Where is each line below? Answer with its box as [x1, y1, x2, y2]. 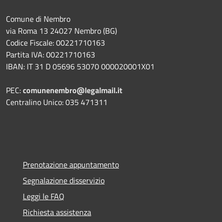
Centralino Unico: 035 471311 [6, 96, 108, 109]
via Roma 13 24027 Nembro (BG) [6, 25, 117, 37]
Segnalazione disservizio [23, 174, 105, 187]
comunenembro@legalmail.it [23, 84, 122, 97]
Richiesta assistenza [23, 206, 91, 219]
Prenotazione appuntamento [23, 159, 119, 171]
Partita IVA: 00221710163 [6, 49, 95, 61]
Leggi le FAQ [23, 190, 64, 203]
